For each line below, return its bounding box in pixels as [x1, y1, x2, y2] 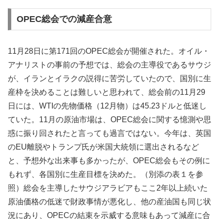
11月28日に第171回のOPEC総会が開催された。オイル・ [8, 47, 210, 56]
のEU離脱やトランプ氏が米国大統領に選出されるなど [8, 143, 199, 152]
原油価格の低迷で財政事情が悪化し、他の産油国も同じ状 [8, 197, 211, 206]
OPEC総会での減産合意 [16, 14, 112, 24]
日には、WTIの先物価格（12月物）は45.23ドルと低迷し [8, 102, 207, 110]
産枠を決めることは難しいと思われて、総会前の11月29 [8, 88, 205, 97]
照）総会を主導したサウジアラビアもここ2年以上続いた [8, 184, 208, 193]
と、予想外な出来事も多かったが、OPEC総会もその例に [8, 156, 210, 165]
